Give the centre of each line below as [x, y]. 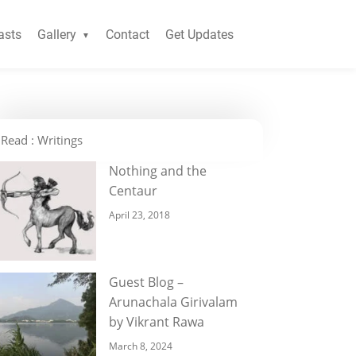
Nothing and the [158, 171]
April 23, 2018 [139, 215]
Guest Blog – [146, 282]
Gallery [56, 34]
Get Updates [199, 34]
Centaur [133, 191]
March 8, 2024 [141, 346]
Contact [127, 34]
